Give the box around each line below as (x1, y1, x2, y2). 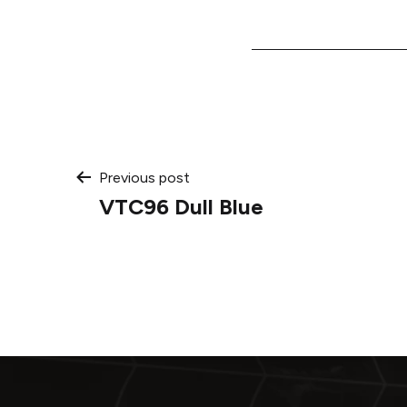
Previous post (99, 168, 190, 186)
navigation (72, 214, 283, 268)
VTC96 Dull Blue (99, 193, 263, 220)
